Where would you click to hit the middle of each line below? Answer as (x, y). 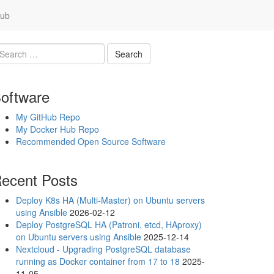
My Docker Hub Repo (57, 129)
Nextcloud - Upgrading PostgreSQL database (103, 249)
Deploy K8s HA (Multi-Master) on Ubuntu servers (110, 200)
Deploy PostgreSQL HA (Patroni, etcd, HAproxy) (109, 224)
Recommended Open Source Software (91, 141)
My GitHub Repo (48, 117)
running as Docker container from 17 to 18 (98, 261)
